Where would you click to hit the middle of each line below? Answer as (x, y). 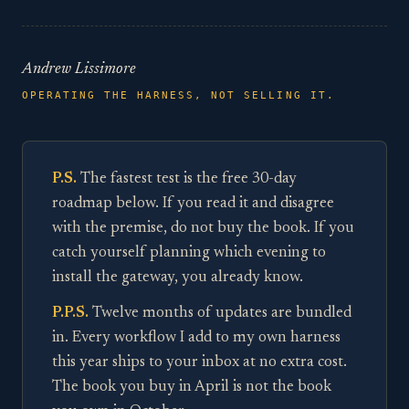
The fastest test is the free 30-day (187, 179)
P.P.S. (70, 314)
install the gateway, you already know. (178, 278)
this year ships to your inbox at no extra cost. (199, 363)
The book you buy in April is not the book (192, 388)
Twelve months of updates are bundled (220, 314)
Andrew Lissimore (79, 70)
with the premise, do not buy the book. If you (203, 229)
